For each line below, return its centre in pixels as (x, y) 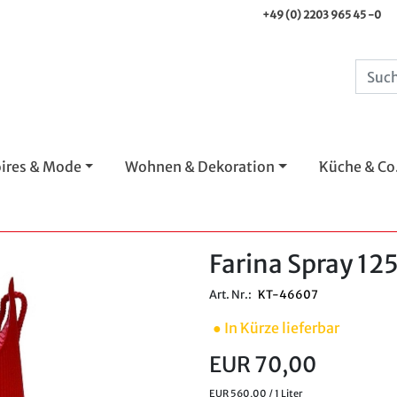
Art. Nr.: (231, 295)
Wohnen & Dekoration (200, 167)
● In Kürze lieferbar (276, 328)
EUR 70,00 (263, 365)
